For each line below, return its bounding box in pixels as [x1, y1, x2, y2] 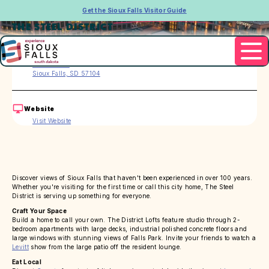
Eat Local [12, 258, 41, 266]
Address [24, 47, 56, 55]
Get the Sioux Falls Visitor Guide [82, 7, 187, 14]
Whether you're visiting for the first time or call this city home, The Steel [12, 183, 234, 191]
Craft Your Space [12, 207, 67, 215]
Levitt [12, 243, 29, 251]
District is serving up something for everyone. [12, 192, 152, 200]
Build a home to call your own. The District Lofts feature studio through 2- [12, 216, 241, 224]
